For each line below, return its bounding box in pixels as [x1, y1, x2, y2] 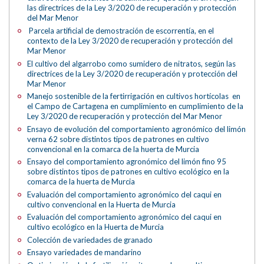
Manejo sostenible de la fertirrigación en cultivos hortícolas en [27, 91, 241, 101]
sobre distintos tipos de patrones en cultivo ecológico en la [27, 167, 230, 177]
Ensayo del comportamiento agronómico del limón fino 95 [27, 157, 227, 167]
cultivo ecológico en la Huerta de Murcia [27, 222, 164, 232]
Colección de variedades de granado [27, 235, 153, 245]
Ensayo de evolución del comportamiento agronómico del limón [27, 124, 246, 134]
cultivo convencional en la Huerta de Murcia [27, 199, 176, 209]
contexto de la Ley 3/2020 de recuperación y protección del [27, 35, 233, 45]
